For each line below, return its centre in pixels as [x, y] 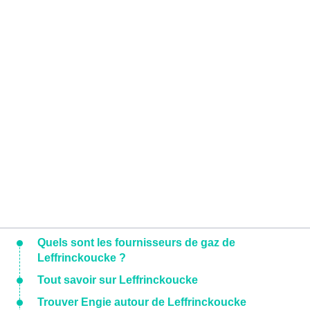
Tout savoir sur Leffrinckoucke [118, 280]
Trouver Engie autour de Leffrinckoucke [142, 302]
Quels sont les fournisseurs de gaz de [136, 243]
